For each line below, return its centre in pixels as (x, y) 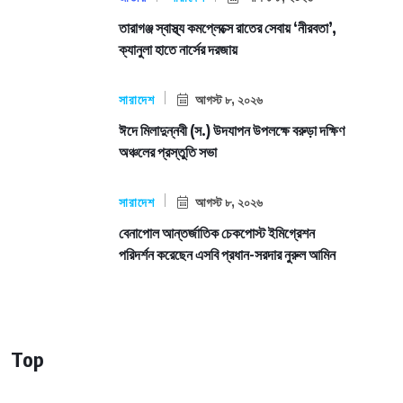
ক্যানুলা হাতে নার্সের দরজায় (178, 49)
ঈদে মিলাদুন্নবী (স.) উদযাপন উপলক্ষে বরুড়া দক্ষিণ (232, 130)
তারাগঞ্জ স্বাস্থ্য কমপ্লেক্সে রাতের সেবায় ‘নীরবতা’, (228, 27)
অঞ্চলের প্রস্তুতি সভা (168, 152)
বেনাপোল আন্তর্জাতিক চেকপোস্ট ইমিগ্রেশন (217, 233)
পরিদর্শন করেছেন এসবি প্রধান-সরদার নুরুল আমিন (228, 254)
